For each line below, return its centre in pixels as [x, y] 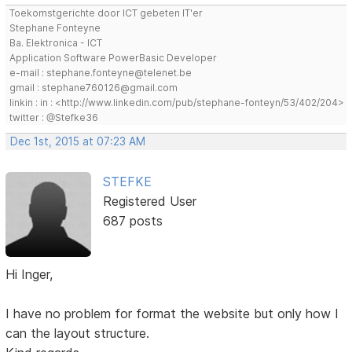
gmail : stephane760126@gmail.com [94, 88]
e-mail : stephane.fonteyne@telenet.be [101, 73]
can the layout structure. [78, 334]
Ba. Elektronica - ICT [56, 43]
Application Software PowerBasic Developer [114, 58]
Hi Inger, [29, 275]
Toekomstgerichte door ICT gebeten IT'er [106, 13]
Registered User [149, 202]
